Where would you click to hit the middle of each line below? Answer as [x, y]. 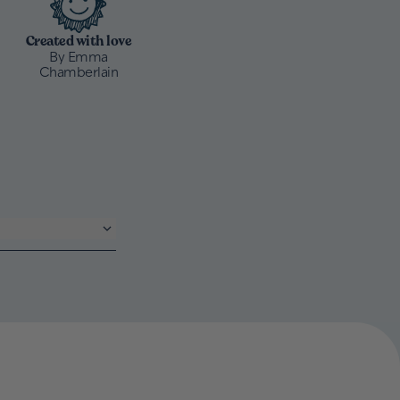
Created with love [79, 40]
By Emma [79, 55]
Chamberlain [79, 71]
